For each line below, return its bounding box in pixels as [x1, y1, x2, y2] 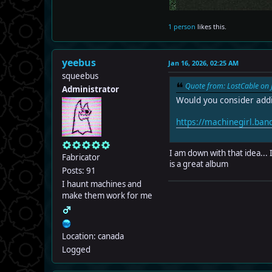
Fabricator [62, 152, 100, 163]
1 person [168, 22, 195, 32]
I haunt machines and [62, 178, 141, 190]
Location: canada [62, 231, 124, 242]
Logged [62, 244, 90, 256]
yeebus [62, 56, 96, 70]
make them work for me [62, 190, 152, 202]
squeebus [62, 70, 98, 82]
